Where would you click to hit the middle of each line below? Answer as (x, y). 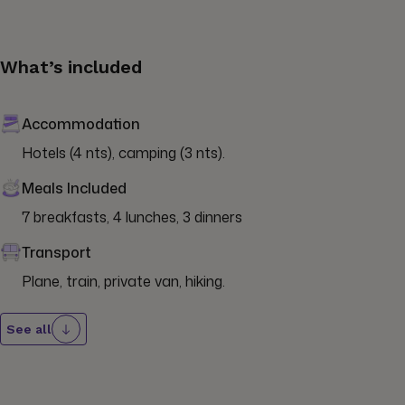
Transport (57, 253)
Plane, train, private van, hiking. (123, 282)
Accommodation (81, 124)
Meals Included (74, 188)
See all (29, 330)
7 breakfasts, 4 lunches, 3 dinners (132, 217)
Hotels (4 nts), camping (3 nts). (123, 153)
